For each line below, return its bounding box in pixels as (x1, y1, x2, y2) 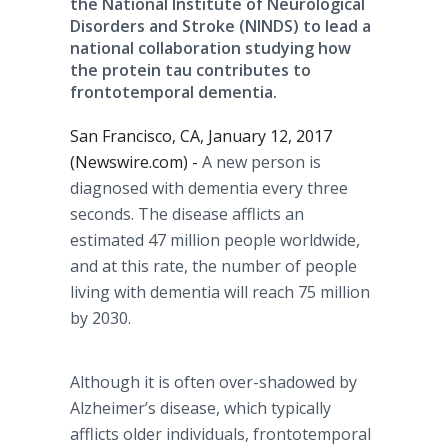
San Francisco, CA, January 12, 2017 (70, 125, 332, 147)
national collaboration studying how (70, 37, 351, 59)
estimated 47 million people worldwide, (70, 229, 360, 251)
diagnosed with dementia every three (70, 177, 348, 199)
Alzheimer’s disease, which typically (70, 397, 331, 419)
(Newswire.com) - (70, 151, 202, 173)
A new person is (202, 151, 321, 173)
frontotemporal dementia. (70, 81, 277, 103)
